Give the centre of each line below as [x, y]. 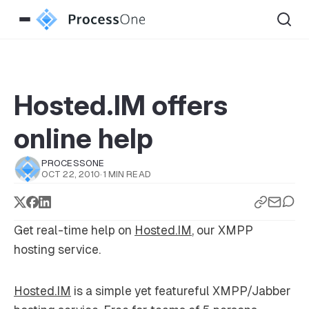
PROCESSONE [73, 163]
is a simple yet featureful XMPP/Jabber [181, 291]
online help [83, 138]
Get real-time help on [74, 230]
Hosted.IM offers [121, 105]
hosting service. [57, 249]
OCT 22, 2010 [71, 174]
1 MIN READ [127, 174]
